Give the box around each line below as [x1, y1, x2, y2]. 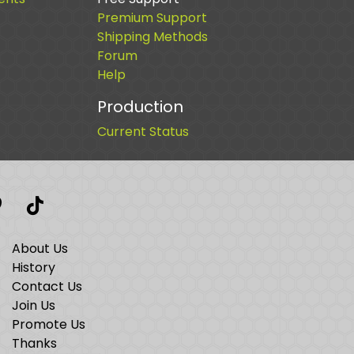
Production [96, 96, 183, 118]
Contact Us [11, 277, 82, 296]
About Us [11, 239, 68, 258]
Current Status [96, 122, 189, 141]
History [11, 258, 55, 277]
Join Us [11, 296, 55, 314]
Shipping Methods [96, 28, 208, 46]
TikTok [25, 192, 83, 218]
